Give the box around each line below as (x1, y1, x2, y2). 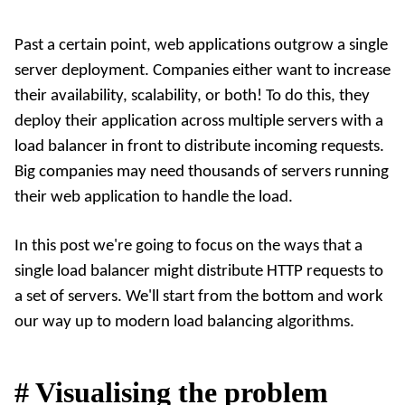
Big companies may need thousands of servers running (14, 163, 389, 181)
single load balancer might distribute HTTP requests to (14, 262, 383, 280)
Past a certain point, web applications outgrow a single (14, 36, 388, 54)
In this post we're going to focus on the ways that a (14, 237, 363, 255)
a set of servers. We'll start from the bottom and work (14, 287, 383, 306)
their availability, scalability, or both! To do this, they (14, 87, 370, 105)
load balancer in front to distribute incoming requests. (14, 137, 384, 155)
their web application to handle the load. (14, 188, 293, 206)
